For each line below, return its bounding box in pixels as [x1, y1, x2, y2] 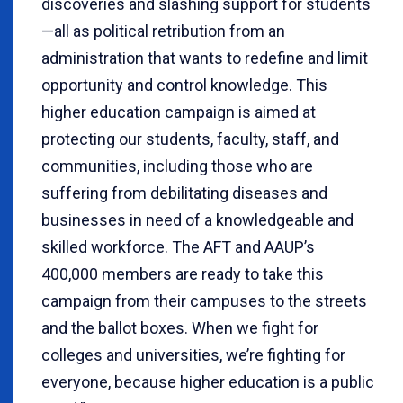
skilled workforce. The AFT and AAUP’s [41, 237, 315, 257]
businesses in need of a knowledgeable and [41, 210, 354, 230]
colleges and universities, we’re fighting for [41, 345, 345, 365]
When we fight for [192, 318, 318, 338]
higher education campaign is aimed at [41, 103, 316, 122]
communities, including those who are [41, 157, 313, 176]
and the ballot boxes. [41, 318, 188, 338]
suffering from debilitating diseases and [41, 184, 327, 203]
